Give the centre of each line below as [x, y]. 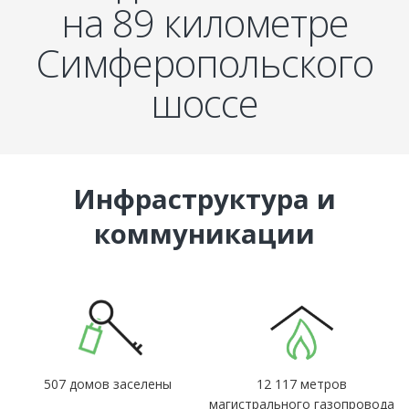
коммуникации [204, 233]
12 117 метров [301, 383]
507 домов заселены [107, 383]
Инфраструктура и [204, 199]
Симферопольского [204, 62]
